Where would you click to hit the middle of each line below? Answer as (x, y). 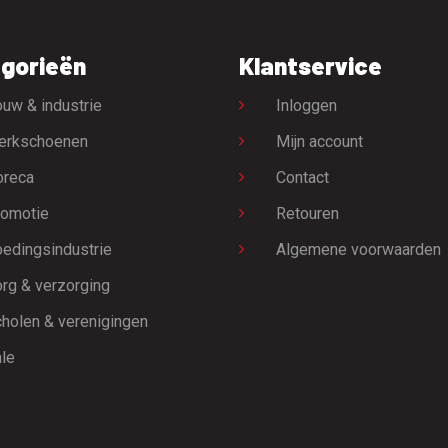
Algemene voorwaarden (358, 249)
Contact (302, 177)
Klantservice (310, 65)
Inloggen (306, 105)
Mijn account (319, 141)
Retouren (307, 213)
